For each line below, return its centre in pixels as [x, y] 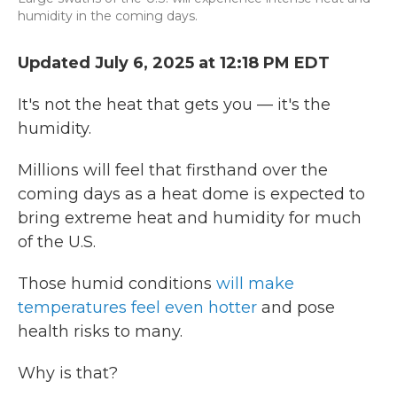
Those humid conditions [117, 284]
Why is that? [68, 373]
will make [255, 284]
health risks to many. [100, 331]
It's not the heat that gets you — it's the [174, 105]
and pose [296, 307]
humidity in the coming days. [108, 16]
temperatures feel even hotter [137, 307]
